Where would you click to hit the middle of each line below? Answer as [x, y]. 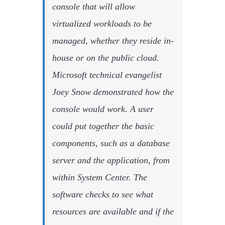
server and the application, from [111, 160]
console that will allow [93, 6]
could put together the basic [103, 126]
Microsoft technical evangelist [107, 75]
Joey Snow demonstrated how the [113, 92]
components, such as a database [111, 143]
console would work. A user [103, 109]
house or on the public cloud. [105, 58]
